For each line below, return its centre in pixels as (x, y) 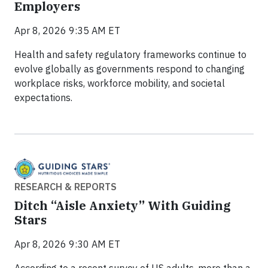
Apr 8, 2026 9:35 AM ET (67, 31)
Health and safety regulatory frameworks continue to (130, 55)
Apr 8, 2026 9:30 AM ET (67, 244)
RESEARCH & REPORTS (66, 186)
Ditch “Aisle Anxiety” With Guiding (123, 205)
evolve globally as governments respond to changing (130, 69)
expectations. (43, 98)
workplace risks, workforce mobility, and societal (120, 83)
